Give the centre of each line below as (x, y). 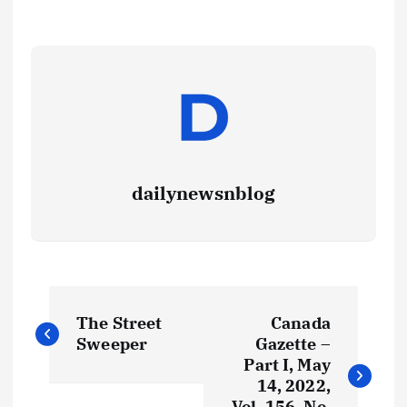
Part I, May (287, 364)
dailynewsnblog (203, 193)
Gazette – (293, 343)
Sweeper (112, 343)
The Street (119, 323)
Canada (301, 323)
